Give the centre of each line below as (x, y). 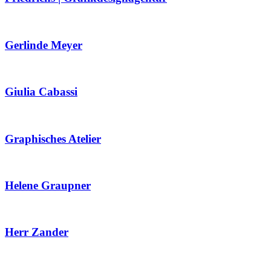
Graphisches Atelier (53, 139)
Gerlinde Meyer (44, 45)
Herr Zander (37, 232)
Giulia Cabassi (41, 92)
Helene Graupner (48, 186)
